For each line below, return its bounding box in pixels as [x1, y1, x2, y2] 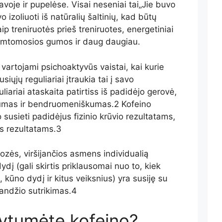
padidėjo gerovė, [110, 86, 177, 97]
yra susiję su [117, 173, 167, 184]
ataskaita [24, 86, 64, 97]
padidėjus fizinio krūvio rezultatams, [29, 111, 175, 121]
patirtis [63, 86, 94, 97]
